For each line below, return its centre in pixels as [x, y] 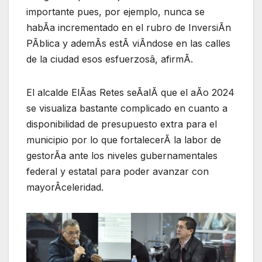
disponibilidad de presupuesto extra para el [122, 124]
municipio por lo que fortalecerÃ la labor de [124, 140]
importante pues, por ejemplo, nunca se [116, 12]
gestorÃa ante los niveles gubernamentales [122, 156]
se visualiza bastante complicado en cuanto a [127, 108]
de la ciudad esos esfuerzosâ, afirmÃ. [110, 59]
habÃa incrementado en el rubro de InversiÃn [129, 28]
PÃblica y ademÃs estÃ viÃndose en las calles [128, 44]
